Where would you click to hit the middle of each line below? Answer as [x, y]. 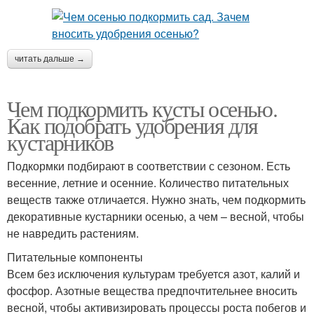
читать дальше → [50, 59]
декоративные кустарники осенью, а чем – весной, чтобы [156, 216]
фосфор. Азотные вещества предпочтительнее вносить [152, 291]
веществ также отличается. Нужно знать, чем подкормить [156, 199]
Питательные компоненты [75, 257]
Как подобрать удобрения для [132, 125]
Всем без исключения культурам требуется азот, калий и [153, 274]
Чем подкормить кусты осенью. [142, 108]
